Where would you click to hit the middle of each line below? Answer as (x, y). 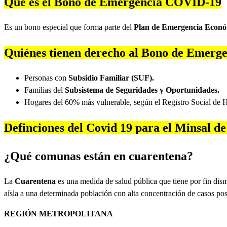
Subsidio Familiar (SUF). (111, 78)
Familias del (45, 90)
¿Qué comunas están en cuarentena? (99, 156)
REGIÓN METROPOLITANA (59, 213)
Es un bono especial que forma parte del (69, 27)
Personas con (46, 78)
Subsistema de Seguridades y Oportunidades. (142, 90)
